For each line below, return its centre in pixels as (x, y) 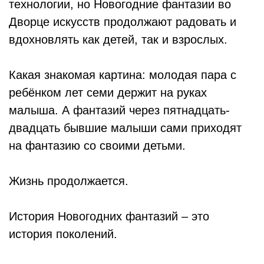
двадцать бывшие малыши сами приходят (125, 128)
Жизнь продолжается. (69, 181)
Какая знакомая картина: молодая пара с (123, 75)
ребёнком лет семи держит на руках (108, 93)
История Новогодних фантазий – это (109, 217)
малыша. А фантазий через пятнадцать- (119, 110)
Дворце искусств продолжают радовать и (123, 22)
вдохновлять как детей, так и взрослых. (118, 40)
